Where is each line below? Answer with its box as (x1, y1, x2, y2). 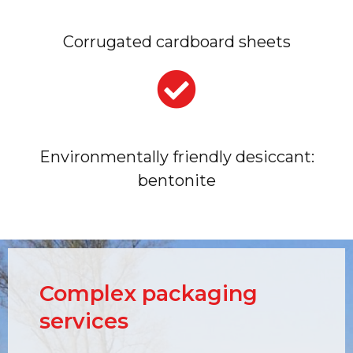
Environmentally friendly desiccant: (39, 147, 314, 167)
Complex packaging (39, 281, 258, 307)
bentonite (137, 171, 216, 191)
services (39, 308, 128, 335)
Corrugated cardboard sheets (62, 32, 291, 52)
